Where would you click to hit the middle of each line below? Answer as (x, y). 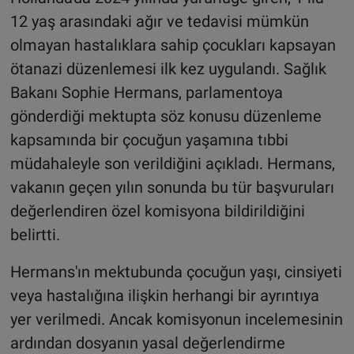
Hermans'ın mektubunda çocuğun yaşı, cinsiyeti (176, 271)
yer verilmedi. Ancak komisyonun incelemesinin (176, 319)
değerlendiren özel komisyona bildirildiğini (157, 211)
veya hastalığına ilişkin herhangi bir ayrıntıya (164, 295)
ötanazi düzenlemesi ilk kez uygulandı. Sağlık (168, 68)
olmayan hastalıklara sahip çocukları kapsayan (173, 45)
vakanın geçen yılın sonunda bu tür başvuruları (172, 187)
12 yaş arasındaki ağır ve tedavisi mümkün (159, 21)
